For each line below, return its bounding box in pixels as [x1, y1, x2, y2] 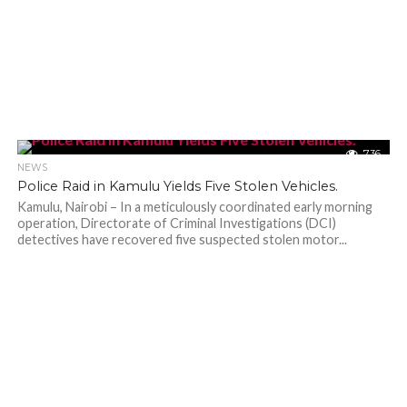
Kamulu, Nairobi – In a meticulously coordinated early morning [16, 199, 372, 214]
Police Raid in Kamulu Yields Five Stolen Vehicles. [16, 178, 338, 194]
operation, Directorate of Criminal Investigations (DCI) [16, 215, 336, 231]
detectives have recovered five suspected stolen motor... [16, 232, 347, 247]
